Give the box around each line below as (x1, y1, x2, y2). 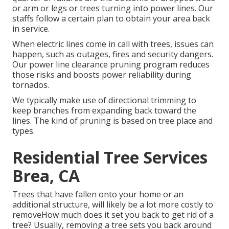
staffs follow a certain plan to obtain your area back (12, 13, 210, 25)
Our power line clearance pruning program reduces (12, 59, 210, 71)
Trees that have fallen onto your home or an (12, 189, 184, 200)
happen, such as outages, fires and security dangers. (12, 49, 213, 60)
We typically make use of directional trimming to (12, 95, 196, 106)
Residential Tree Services (12, 146, 208, 169)
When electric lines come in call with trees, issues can (12, 38, 214, 50)
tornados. (12, 79, 49, 91)
